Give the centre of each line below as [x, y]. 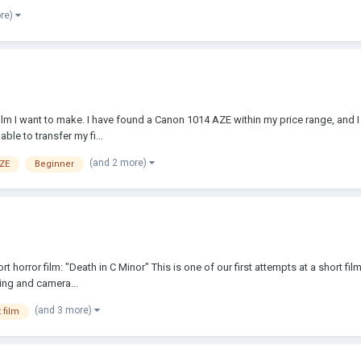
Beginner [54, 164]
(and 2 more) [119, 162]
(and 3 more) [64, 310]
